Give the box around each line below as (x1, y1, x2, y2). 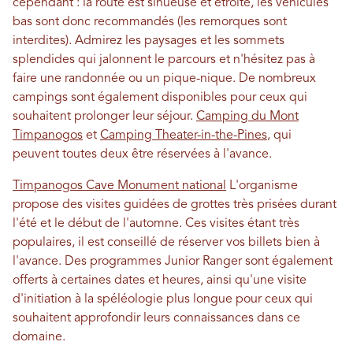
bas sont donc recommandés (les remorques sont (13, 16, 287, 29)
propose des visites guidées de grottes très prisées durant (13, 199, 336, 212)
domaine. (13, 331, 65, 344)
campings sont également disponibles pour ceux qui (13, 91, 307, 105)
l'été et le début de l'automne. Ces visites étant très (13, 217, 299, 231)
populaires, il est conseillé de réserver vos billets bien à (13, 236, 320, 250)
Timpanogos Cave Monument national (13, 180, 226, 193)
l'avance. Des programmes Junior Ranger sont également (13, 255, 333, 269)
